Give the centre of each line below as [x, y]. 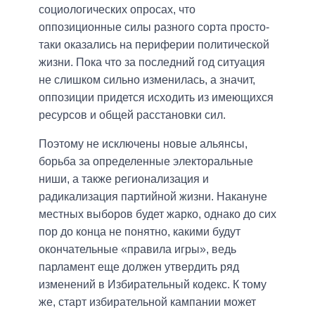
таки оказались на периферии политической [154, 44]
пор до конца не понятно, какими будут [140, 231]
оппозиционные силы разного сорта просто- [154, 27]
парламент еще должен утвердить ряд [139, 266]
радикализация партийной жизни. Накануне [153, 196]
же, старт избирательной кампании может [147, 302]
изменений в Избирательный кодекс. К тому [153, 284]
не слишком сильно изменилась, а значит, [147, 79]
